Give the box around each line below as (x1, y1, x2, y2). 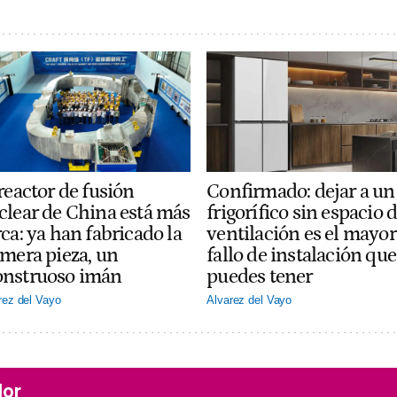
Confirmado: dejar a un (206, 180, 395, 204)
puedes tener (206, 265, 313, 289)
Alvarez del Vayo (206, 293, 292, 307)
